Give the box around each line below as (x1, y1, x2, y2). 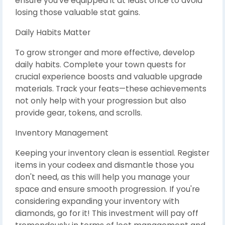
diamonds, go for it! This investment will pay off (15, 207, 198, 218)
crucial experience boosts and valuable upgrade (15, 71, 202, 82)
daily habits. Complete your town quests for (15, 59, 186, 70)
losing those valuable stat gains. (15, 7, 140, 18)
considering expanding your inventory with (15, 195, 179, 206)
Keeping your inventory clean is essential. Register (15, 147, 209, 158)
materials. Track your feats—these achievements (15, 83, 206, 94)
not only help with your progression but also (15, 95, 186, 106)
